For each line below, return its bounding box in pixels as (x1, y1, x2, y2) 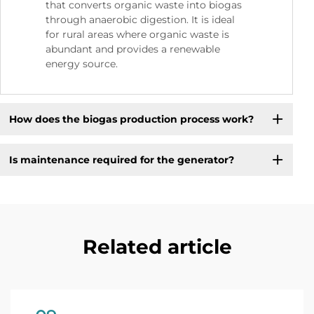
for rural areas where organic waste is (46, 28, 229, 41)
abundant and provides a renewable (46, 43, 220, 56)
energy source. (46, 57, 118, 71)
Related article (82, 235, 232, 259)
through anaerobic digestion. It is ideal (46, 13, 235, 27)
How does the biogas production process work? (8, 112, 254, 125)
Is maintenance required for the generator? (8, 153, 234, 166)
